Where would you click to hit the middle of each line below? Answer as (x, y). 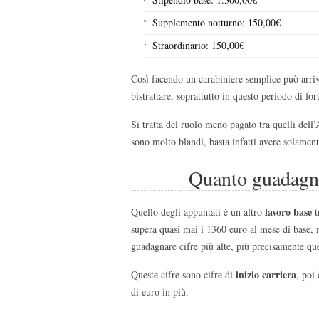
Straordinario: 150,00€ (198, 45)
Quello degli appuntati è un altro (198, 211)
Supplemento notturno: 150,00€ (216, 22)
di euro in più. (160, 291)
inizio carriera (266, 274)
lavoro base (288, 211)
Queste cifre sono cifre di (183, 274)
